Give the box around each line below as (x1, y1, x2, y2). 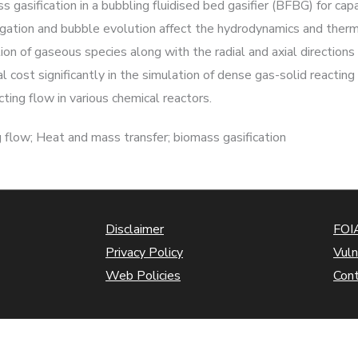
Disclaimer (105, 221, 164, 238)
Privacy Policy (105, 244, 183, 261)
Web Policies (105, 267, 181, 284)
